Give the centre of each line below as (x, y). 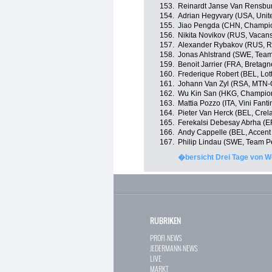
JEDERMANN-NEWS (174, 248)
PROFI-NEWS (166, 238)
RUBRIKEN (165, 220)
